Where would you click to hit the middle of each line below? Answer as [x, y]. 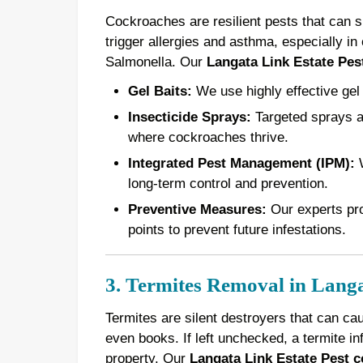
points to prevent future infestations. [237, 229]
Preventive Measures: [197, 209]
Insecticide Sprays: [189, 117]
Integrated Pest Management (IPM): [241, 163]
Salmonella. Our [156, 62]
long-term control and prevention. [228, 183]
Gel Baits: [160, 92]
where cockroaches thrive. [208, 138]
